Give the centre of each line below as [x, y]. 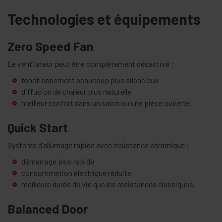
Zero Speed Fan [50, 46]
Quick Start [38, 128]
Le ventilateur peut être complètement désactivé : [91, 64]
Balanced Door [48, 209]
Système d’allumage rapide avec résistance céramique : [98, 145]
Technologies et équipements [104, 19]
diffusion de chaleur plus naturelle [76, 92]
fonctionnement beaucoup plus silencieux [90, 80]
